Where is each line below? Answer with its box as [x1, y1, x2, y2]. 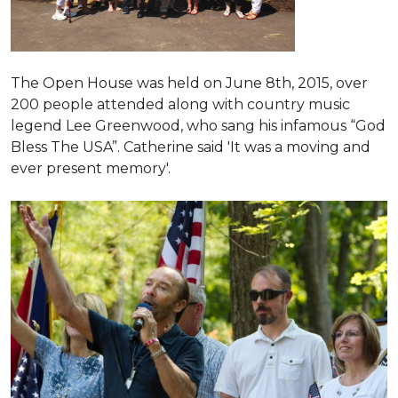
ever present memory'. [11, 160, 171, 177]
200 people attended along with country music [11, 96, 350, 113]
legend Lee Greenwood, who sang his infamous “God [11, 117, 386, 134]
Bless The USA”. [11, 139, 123, 155]
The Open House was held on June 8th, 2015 [11, 75, 330, 92]
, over [330, 75, 368, 92]
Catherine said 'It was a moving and [123, 139, 370, 155]
